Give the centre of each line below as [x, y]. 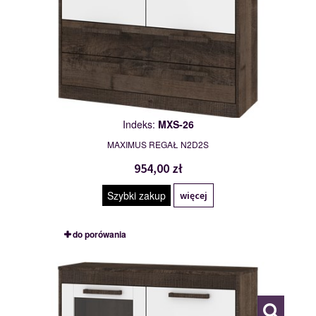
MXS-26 [176, 124]
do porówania [99, 235]
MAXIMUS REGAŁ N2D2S [158, 145]
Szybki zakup [136, 196]
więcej [194, 196]
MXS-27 [87, 261]
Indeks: [140, 124]
